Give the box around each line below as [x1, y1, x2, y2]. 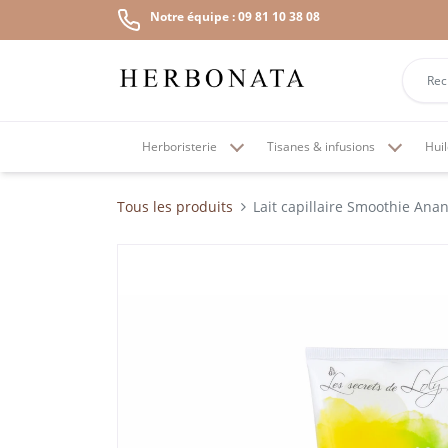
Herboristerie [142, 138, 217, 155]
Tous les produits [117, 197, 233, 216]
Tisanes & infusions [267, 138, 375, 155]
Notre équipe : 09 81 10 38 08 [150, 8, 320, 25]
